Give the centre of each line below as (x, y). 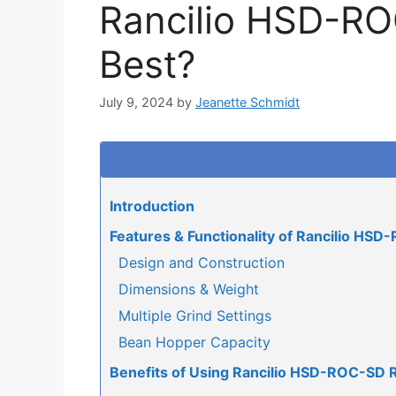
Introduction (152, 206)
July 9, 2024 (136, 103)
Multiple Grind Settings (195, 316)
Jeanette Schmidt (247, 103)
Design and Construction (202, 263)
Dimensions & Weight (189, 289)
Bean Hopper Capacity (194, 343)
